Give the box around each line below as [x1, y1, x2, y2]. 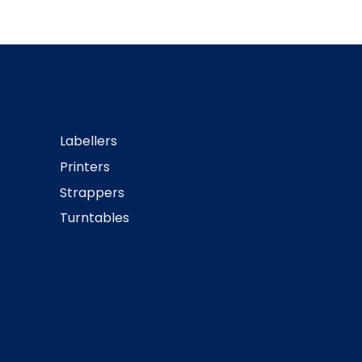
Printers [59, 158, 110, 177]
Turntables [59, 208, 129, 228]
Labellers [59, 132, 117, 151]
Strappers [59, 183, 124, 202]
